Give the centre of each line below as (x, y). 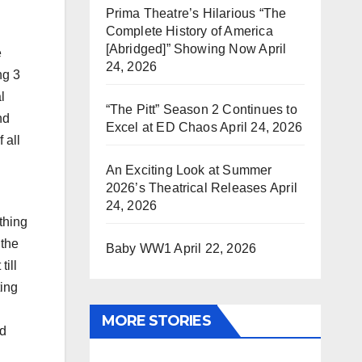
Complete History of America (189, 31)
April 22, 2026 (215, 248)
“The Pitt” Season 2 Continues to (201, 109)
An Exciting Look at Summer (189, 170)
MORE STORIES (156, 321)
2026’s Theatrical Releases (186, 188)
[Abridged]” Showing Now (181, 49)
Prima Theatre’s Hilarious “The (196, 13)
